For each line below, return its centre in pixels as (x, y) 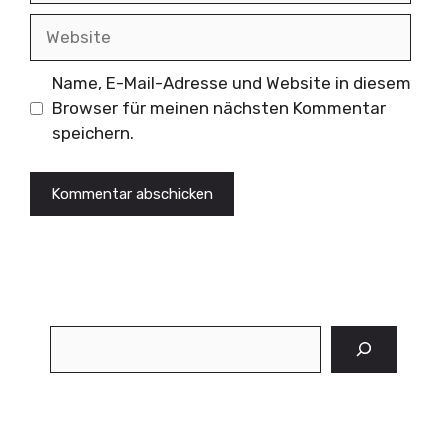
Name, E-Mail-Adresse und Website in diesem (231, 83)
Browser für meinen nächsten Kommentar (218, 108)
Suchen (78, 336)
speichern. (92, 133)
